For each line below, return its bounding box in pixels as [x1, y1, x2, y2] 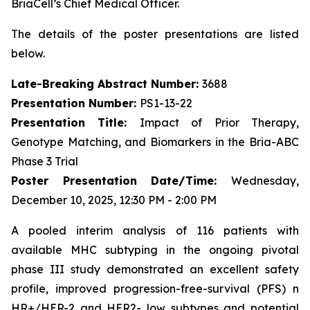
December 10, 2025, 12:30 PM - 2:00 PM [11, 193, 217, 207]
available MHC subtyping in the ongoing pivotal [11, 243, 299, 257]
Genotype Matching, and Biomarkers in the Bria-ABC [11, 135, 299, 149]
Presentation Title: [11, 116, 140, 129]
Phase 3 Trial [11, 154, 78, 168]
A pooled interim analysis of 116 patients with [11, 224, 299, 237]
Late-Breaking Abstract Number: [11, 77, 202, 91]
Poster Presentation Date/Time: [11, 174, 231, 188]
